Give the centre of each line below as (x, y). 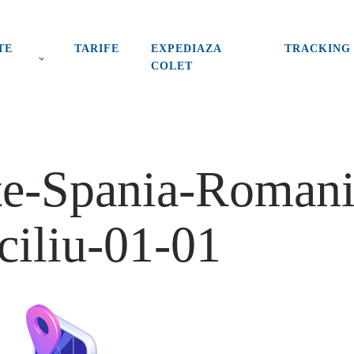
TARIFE (97, 49)
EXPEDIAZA (186, 49)
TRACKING (318, 49)
